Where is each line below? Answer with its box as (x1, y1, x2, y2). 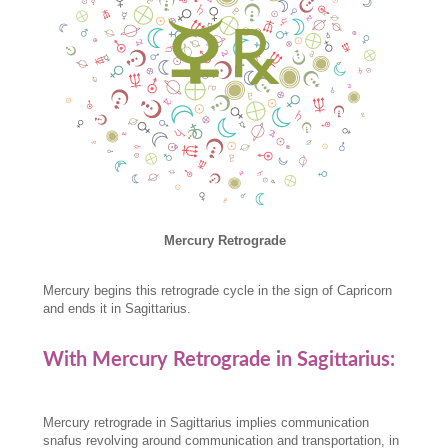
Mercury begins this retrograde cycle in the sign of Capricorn (43, 282, 393, 298)
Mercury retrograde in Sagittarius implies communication (43, 414, 370, 430)
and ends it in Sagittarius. (43, 300, 192, 316)
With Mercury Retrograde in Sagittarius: (43, 349, 396, 370)
